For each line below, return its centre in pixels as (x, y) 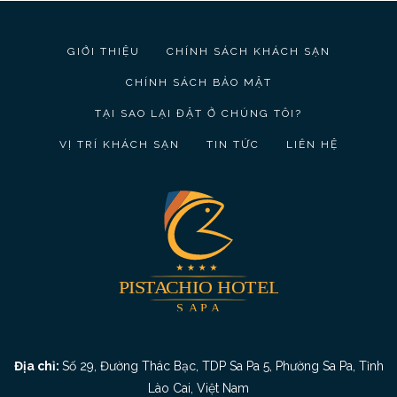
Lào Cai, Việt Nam (198, 388)
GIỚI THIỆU (103, 52)
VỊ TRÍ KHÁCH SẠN (119, 145)
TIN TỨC (233, 145)
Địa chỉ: (38, 366)
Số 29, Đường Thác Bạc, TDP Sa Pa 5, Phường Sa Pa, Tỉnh (222, 366)
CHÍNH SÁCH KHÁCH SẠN (248, 52)
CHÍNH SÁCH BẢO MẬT (198, 83)
